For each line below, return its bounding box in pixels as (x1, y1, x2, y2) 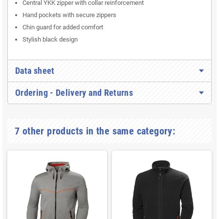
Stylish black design (22, 36, 78, 44)
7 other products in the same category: (15, 125, 175, 137)
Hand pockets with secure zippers (22, 11, 116, 19)
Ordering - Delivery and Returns (15, 88, 133, 98)
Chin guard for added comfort (22, 23, 103, 31)
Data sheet (15, 66, 55, 76)
